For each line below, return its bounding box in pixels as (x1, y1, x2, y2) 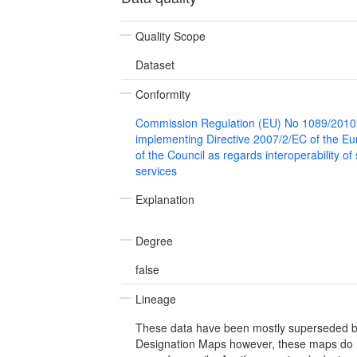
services (135, 162, 177, 178)
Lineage (135, 290, 176, 307)
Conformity (135, 85, 190, 102)
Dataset (135, 56, 175, 73)
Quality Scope (135, 27, 206, 44)
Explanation (135, 190, 194, 207)
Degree (135, 232, 173, 249)
